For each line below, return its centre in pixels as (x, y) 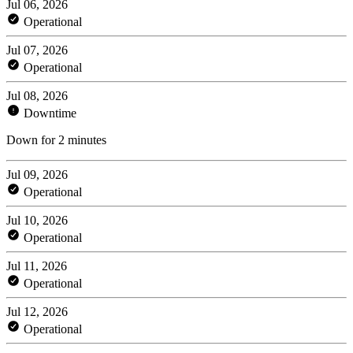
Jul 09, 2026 (37, 174)
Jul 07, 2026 (37, 50)
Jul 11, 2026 (37, 266)
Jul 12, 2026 (37, 311)
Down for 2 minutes (56, 139)
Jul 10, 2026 (37, 220)
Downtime (48, 113)
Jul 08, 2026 (37, 95)
